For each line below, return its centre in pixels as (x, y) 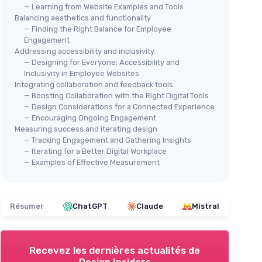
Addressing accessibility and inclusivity (85, 51)
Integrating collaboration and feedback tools (94, 85)
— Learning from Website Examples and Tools (104, 7)
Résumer (27, 206)
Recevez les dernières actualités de (115, 250)
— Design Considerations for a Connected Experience (119, 107)
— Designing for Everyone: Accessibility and (102, 62)
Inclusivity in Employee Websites (82, 73)
